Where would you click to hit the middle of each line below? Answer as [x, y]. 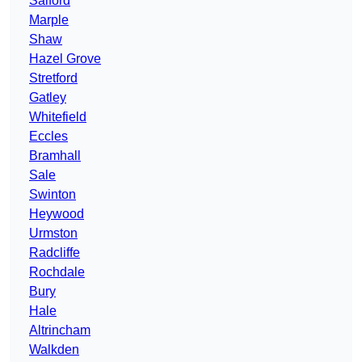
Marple [49, 20]
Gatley [48, 98]
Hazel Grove [65, 59]
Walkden [54, 350]
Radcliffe [55, 253]
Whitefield [58, 117]
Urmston [53, 234]
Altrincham [60, 330]
